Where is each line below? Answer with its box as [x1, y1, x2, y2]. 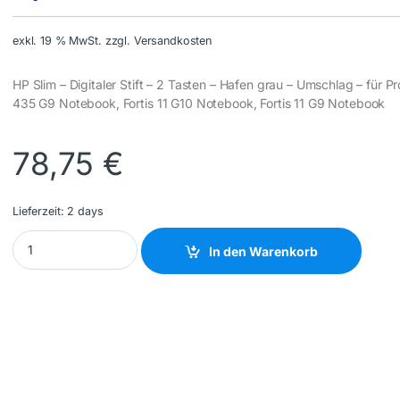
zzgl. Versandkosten [104, 34, 212, 48]
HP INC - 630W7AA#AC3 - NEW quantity [12, 229, 252, 245]
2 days [67, 204, 104, 219]
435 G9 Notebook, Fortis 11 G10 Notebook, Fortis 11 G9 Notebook [12, 96, 386, 112]
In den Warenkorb [209, 243, 319, 259]
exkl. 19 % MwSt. [12, 34, 102, 48]
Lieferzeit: [12, 204, 68, 219]
